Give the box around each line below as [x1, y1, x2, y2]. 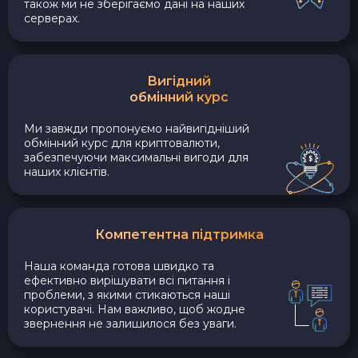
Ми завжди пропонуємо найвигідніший [24, 121, 249, 136]
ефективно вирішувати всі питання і [24, 272, 230, 288]
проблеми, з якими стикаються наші [24, 287, 230, 302]
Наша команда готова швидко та [24, 258, 214, 273]
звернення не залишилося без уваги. [24, 316, 237, 331]
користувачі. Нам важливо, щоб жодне [24, 301, 245, 316]
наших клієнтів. [24, 164, 109, 179]
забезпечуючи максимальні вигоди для [24, 149, 249, 165]
